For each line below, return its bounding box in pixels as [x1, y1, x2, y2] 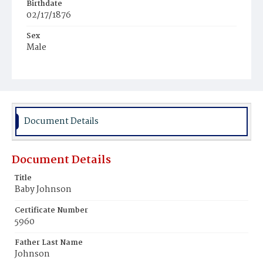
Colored [32, 75, 62, 87]
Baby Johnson [15, 183, 72, 197]
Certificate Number [15, 204, 88, 217]
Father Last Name [15, 237, 83, 249]
